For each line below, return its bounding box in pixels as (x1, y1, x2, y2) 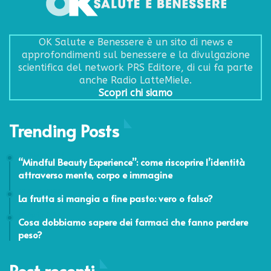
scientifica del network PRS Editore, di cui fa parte (18, 62, 253, 74)
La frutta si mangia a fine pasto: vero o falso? (18, 192, 213, 205)
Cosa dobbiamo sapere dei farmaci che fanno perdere (18, 215, 248, 229)
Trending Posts (9, 119, 119, 143)
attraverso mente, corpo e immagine (18, 168, 172, 181)
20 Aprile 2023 (18, 211, 61, 219)
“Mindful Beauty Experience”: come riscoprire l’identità (18, 155, 245, 169)
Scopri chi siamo (99, 87, 172, 99)
